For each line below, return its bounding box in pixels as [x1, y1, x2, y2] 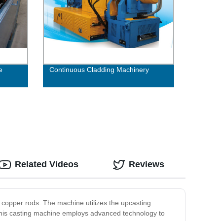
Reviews [129, 159, 164, 170]
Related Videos [15, 159, 78, 170]
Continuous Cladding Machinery [49, 66, 149, 74]
